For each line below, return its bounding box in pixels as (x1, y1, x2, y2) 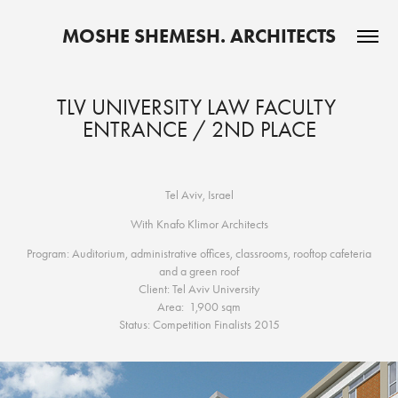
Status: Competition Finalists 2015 (118, 317, 280, 332)
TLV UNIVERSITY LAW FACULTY (57, 94, 336, 120)
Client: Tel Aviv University (139, 282, 259, 297)
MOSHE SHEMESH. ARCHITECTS (62, 24, 336, 48)
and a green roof (159, 264, 239, 279)
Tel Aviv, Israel (164, 187, 234, 203)
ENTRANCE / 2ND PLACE (82, 116, 316, 142)
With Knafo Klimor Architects (130, 217, 268, 232)
